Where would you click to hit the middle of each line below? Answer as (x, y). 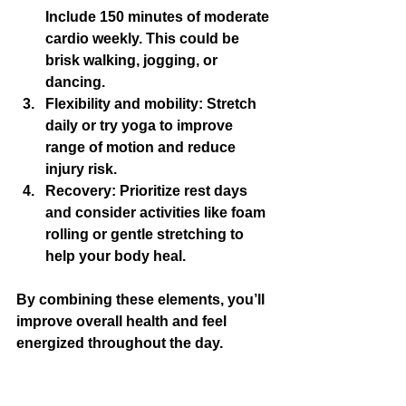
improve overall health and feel (123, 321)
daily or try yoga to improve (141, 125)
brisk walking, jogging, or (133, 60)
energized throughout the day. (120, 343)
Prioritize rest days (184, 190)
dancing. (75, 82)
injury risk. (81, 169)
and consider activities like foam (157, 212)
